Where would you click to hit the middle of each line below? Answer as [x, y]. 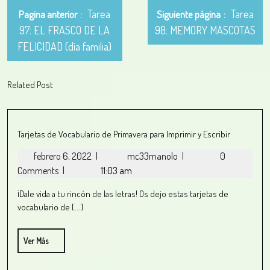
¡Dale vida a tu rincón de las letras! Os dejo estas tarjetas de [123, 194]
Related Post [30, 85]
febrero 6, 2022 [64, 156]
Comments [39, 171]
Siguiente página [189, 14]
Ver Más [36, 241]
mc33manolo [153, 156]
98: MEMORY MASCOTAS [206, 30]
